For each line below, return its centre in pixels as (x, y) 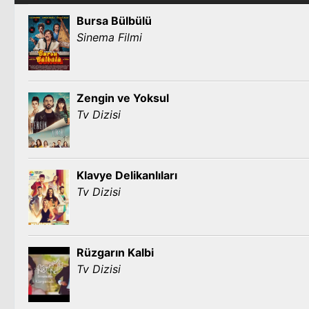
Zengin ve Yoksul (123, 98)
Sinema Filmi (109, 37)
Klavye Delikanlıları (127, 175)
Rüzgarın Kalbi (115, 252)
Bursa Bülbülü (114, 21)
